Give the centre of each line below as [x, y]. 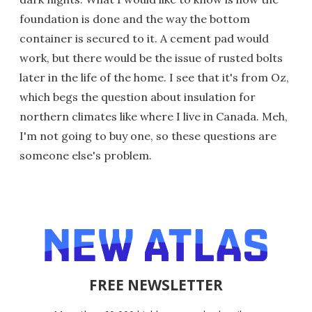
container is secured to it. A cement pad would [144, 38]
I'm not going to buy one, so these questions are [148, 135]
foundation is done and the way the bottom [135, 18]
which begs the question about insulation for [138, 96]
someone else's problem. [86, 155]
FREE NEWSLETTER [156, 284]
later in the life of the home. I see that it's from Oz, [154, 77]
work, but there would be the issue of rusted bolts [151, 57]
